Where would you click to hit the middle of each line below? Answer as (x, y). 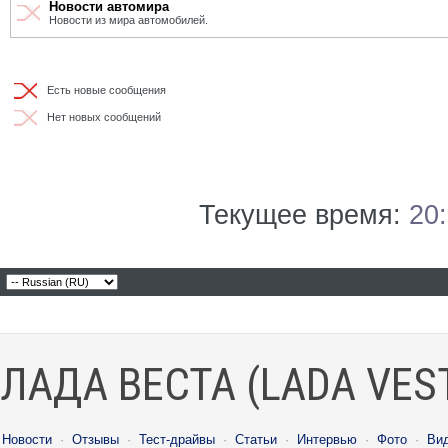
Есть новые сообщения (103, 90)
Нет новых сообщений (101, 117)
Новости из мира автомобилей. (128, 20)
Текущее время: (304, 215)
